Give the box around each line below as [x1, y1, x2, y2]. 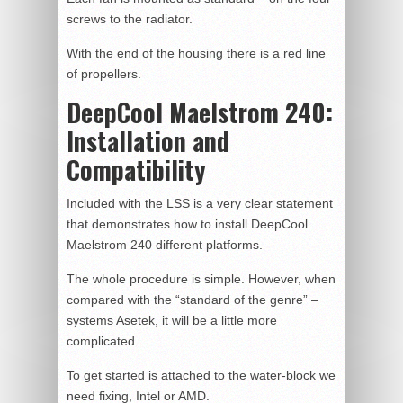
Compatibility [67, 150, 206, 188]
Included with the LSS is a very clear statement [67, 195, 333, 210]
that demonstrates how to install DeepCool [67, 216, 308, 231]
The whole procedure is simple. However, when [67, 271, 336, 286]
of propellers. [67, 66, 141, 81]
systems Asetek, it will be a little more [67, 312, 277, 327]
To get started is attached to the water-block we [67, 367, 336, 382]
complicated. [67, 333, 139, 348]
